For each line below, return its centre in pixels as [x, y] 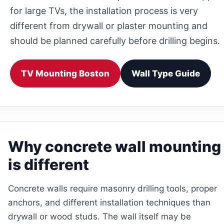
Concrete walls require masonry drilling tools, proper [112, 188]
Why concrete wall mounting [114, 146]
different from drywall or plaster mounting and [108, 25]
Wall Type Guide [165, 73]
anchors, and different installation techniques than [109, 202]
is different [48, 164]
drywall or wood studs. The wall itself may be [99, 216]
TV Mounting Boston [65, 73]
